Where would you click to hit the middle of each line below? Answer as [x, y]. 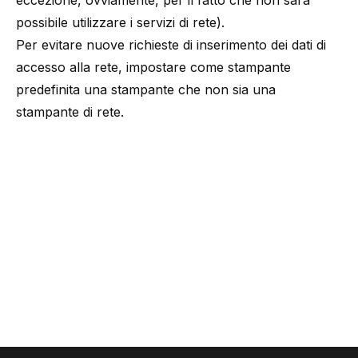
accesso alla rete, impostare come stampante [153, 67]
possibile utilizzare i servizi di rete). [120, 22]
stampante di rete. [70, 112]
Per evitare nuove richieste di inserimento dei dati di [171, 45]
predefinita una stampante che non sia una [146, 89]
